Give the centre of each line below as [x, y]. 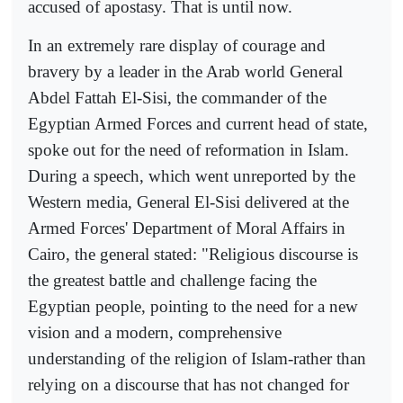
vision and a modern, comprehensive [155, 332]
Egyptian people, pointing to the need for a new [193, 306]
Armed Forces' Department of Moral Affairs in [187, 228]
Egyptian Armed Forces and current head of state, [198, 123]
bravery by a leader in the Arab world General [185, 71]
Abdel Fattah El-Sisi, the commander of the [177, 97]
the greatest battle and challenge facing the [172, 280]
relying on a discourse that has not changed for [188, 384]
